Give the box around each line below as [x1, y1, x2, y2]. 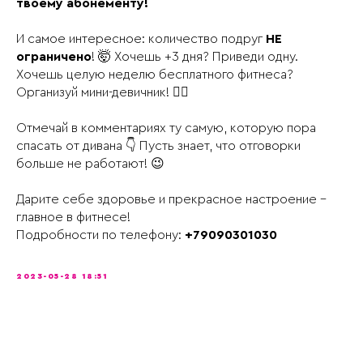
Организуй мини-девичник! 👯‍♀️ [16, 86, 189, 99]
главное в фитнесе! [16, 211, 130, 224]
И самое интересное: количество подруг [16, 32, 266, 45]
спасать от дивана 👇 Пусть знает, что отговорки [16, 139, 301, 152]
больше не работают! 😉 [16, 157, 164, 170]
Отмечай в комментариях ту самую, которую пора [16, 122, 316, 135]
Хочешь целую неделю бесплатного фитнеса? [16, 68, 293, 81]
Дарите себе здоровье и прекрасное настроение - [16, 193, 327, 206]
